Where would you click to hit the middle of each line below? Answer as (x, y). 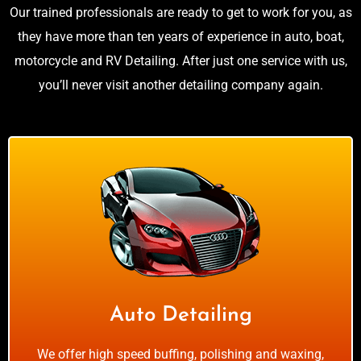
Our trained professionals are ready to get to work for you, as (180, 13)
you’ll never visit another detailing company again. (180, 85)
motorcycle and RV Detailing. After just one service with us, (180, 61)
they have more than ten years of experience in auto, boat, (180, 37)
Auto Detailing (180, 316)
